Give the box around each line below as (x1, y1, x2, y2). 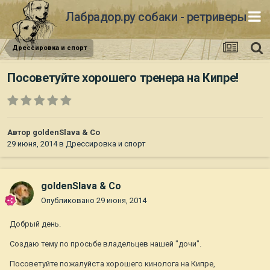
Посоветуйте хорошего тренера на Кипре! (7, 71, 239, 86)
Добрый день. (10, 219, 61, 229)
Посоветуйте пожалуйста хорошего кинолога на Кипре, (10, 259, 215, 269)
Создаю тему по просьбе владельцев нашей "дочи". (10, 239, 201, 249)
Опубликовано (41, 196, 96, 206)
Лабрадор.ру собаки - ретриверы (65, 9, 246, 24)
